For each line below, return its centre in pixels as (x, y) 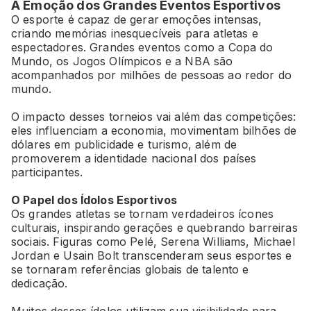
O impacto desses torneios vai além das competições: (154, 117)
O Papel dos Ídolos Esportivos (94, 200)
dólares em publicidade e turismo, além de (124, 145)
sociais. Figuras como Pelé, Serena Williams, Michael (153, 242)
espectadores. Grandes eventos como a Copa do (142, 48)
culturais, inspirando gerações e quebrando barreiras (154, 228)
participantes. (47, 173)
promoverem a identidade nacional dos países (134, 159)
